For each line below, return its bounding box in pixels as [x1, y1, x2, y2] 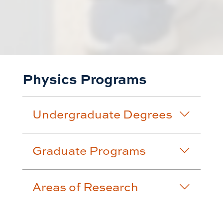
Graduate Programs [32, 142, 146, 159]
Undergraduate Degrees [32, 106, 172, 122]
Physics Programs [22, 68, 147, 89]
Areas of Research [32, 179, 138, 195]
